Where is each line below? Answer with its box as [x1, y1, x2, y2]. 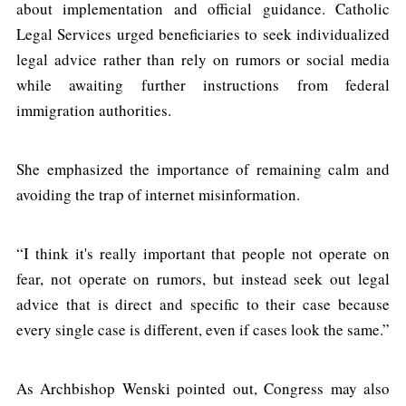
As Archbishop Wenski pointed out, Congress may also [16, 378, 390, 400]
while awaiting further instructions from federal [16, 74, 390, 96]
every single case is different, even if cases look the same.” [16, 319, 390, 341]
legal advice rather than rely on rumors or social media [16, 49, 390, 71]
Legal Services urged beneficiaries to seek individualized [16, 24, 390, 45]
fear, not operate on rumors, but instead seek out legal [16, 268, 390, 290]
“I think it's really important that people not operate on [16, 243, 390, 265]
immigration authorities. [16, 100, 171, 121]
